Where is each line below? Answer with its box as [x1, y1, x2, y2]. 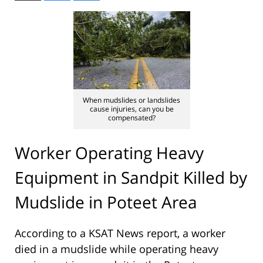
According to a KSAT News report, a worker [15, 225, 225, 240]
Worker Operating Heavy [15, 141, 204, 164]
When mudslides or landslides [83, 95, 180, 105]
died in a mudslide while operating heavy [15, 241, 218, 256]
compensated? [107, 112, 156, 123]
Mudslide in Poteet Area [15, 191, 197, 214]
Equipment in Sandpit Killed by [15, 166, 247, 189]
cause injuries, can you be [89, 103, 174, 114]
